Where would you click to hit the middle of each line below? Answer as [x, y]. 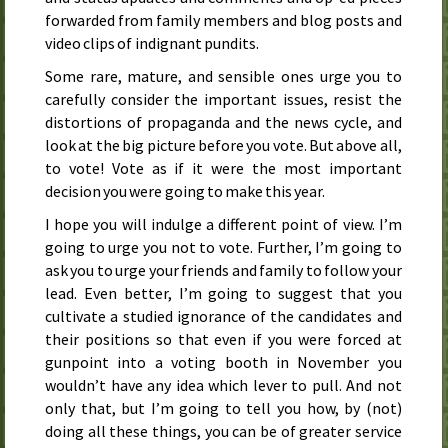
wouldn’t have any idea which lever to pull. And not [223, 384]
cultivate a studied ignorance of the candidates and [223, 315]
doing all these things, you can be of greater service [223, 430]
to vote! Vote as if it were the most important [223, 167]
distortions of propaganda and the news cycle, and [223, 121]
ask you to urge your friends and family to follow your [223, 269]
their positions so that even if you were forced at [223, 338]
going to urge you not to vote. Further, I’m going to [223, 246]
